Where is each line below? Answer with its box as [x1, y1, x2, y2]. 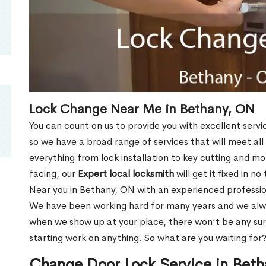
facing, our [29, 167, 78, 180]
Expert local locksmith [78, 167, 174, 180]
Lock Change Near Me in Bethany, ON [29, 100, 255, 118]
